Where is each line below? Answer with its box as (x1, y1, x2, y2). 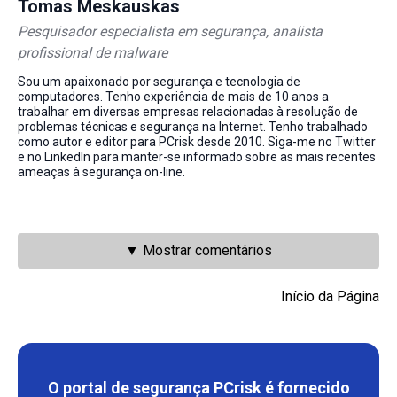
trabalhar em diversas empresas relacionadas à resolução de (18, 105, 358, 120)
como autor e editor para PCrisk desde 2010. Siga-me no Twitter (18, 135, 376, 150)
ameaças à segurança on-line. (18, 165, 185, 180)
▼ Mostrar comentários (125, 242, 272, 260)
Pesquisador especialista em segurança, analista (18, 23, 323, 41)
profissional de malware (18, 44, 167, 62)
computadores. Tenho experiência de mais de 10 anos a (18, 90, 329, 105)
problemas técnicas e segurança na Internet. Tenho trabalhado (18, 120, 368, 135)
